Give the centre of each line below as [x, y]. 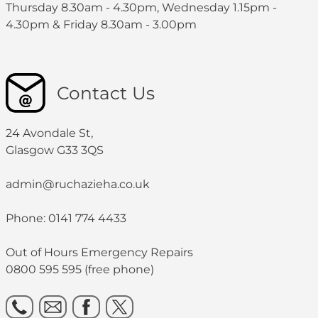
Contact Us [106, 93]
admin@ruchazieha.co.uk [78, 184]
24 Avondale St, [49, 133]
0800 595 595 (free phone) [80, 269]
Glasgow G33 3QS [55, 150]
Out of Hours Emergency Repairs [99, 252]
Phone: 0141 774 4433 [66, 218]
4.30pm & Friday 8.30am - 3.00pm [104, 24]
